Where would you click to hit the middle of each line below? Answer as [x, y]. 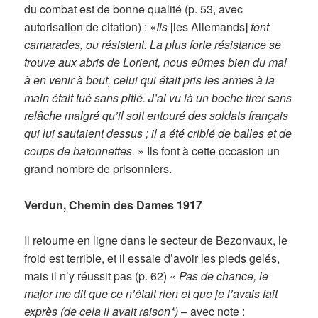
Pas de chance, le [224, 276]
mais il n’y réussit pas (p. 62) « [102, 276]
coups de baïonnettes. [80, 150]
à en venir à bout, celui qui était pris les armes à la [150, 79]
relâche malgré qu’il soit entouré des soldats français [157, 115]
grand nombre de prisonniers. [98, 168]
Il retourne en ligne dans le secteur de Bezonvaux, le [156, 241]
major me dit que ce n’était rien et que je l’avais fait [151, 294]
